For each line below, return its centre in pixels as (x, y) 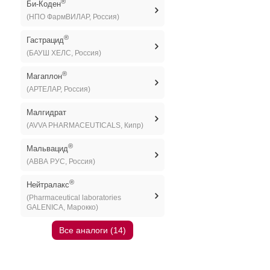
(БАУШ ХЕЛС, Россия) (64, 53)
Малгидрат (46, 112)
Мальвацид (47, 149)
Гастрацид (45, 40)
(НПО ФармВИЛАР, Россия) (73, 17)
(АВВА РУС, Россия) (61, 162)
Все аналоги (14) (92, 230)
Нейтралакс (48, 185)
